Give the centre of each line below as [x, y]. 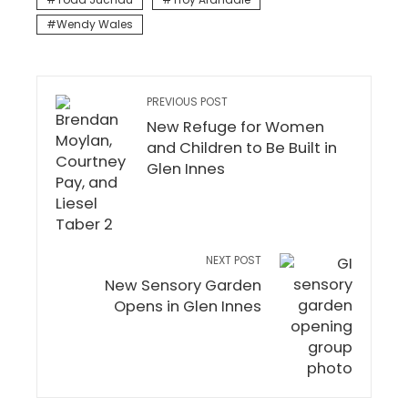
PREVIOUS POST [187, 102]
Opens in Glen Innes [188, 307]
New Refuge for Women [235, 127]
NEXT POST [234, 260]
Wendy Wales [95, 25]
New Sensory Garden [183, 286]
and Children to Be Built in [242, 148]
